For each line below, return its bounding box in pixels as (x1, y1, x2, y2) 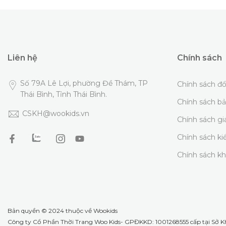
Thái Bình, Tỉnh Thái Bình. (20, 90, 107, 99)
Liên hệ (8, 53, 37, 63)
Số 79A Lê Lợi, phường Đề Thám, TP (20, 79, 148, 88)
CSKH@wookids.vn (22, 109, 89, 119)
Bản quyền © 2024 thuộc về (8, 207, 93, 215)
